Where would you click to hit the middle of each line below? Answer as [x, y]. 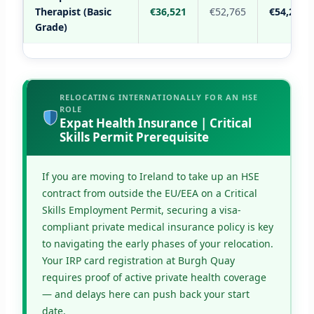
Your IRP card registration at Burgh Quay [138, 261]
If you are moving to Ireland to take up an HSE [150, 177]
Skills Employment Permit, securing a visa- [141, 210]
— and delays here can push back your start [145, 294]
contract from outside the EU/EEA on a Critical [149, 193]
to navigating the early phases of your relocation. [157, 244]
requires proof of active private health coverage [154, 278]
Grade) [51, 27]
